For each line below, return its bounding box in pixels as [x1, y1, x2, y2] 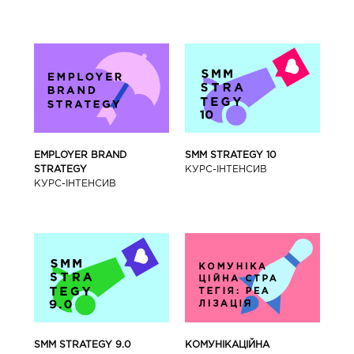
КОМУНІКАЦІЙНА [185, 340, 270, 349]
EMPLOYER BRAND [33, 151, 126, 160]
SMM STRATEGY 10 [185, 151, 277, 160]
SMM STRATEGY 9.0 [33, 340, 131, 349]
